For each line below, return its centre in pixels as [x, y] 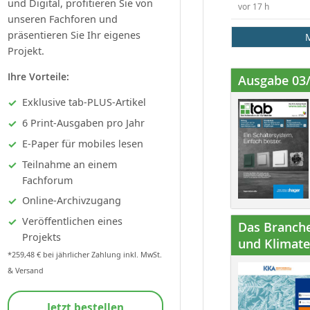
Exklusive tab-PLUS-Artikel [84, 102]
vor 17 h [254, 7]
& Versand [26, 270]
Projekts [42, 237]
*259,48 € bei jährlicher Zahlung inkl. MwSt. [85, 254]
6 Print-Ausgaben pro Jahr [83, 122]
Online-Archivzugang [72, 200]
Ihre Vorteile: [38, 76]
